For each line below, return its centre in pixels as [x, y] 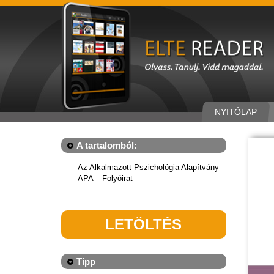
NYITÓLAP [236, 112]
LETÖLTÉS [144, 224]
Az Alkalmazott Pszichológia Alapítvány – [152, 167]
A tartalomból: [107, 145]
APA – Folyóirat [105, 178]
